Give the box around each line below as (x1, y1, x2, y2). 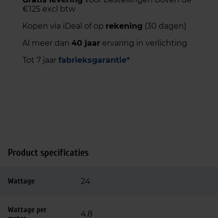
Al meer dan (22, 38, 72, 48)
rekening (106, 21, 143, 31)
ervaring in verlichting (100, 38, 187, 48)
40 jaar (72, 38, 100, 48)
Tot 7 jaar (22, 55, 58, 65)
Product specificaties (8, 147, 89, 158)
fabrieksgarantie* (58, 55, 130, 65)
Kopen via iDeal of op (22, 21, 106, 31)
